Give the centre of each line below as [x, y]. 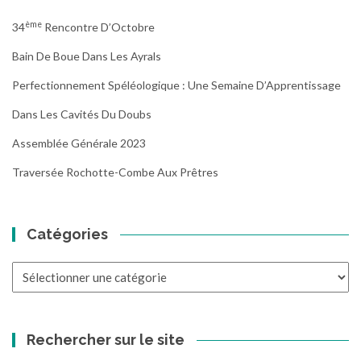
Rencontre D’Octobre [98, 27]
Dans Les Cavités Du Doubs [82, 114]
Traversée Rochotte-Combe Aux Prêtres [115, 172]
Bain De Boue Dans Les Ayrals [87, 56]
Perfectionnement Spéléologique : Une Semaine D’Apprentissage [176, 85]
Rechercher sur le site [106, 339]
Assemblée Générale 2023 [79, 143]
